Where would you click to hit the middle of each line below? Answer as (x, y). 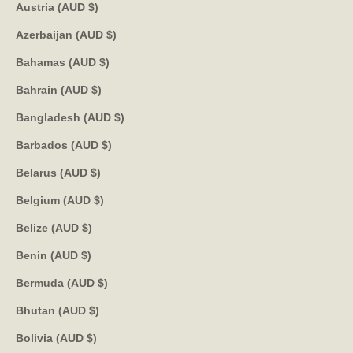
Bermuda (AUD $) (103, 282)
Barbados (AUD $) (107, 145)
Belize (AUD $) (87, 227)
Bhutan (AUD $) (94, 310)
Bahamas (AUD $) (104, 62)
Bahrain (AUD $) (97, 89)
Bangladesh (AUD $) (119, 117)
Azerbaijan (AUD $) (111, 34)
